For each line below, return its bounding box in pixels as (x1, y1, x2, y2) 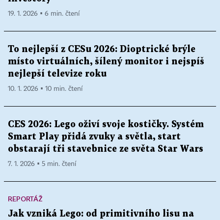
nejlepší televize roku (8, 69, 107, 78)
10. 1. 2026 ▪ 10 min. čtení (8, 85, 82, 92)
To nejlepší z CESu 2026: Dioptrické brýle (8, 45, 195, 54)
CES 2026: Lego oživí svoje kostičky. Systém (8, 120, 204, 129)
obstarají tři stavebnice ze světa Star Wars (8, 144, 203, 153)
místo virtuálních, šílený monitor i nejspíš (8, 57, 204, 66)
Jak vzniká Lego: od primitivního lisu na (8, 209, 194, 218)
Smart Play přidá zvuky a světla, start (8, 132, 181, 141)
